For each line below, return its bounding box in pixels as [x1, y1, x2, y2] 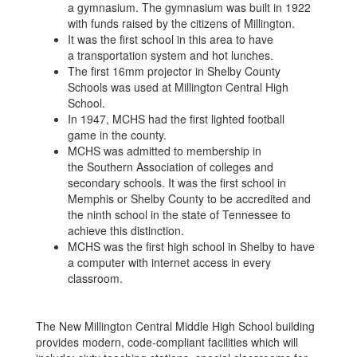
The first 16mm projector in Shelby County [68, 63, 280, 79]
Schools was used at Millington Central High [68, 79, 288, 95]
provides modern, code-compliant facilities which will [36, 334, 298, 350]
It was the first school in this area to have [68, 31, 273, 47]
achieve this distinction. [68, 222, 184, 238]
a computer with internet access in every [68, 254, 271, 270]
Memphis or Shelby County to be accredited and [68, 190, 311, 206]
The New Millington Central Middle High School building [36, 318, 315, 334]
